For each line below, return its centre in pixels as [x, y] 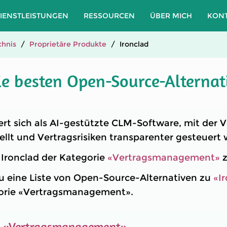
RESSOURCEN [109, 16]
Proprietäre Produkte [68, 44]
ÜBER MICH [171, 16]
